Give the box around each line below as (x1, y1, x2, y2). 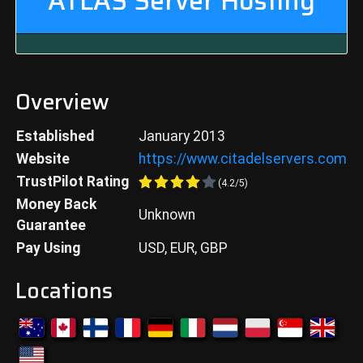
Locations (15, 274, 113, 308)
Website (15, 151, 70, 167)
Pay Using (15, 240, 80, 256)
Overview (15, 85, 109, 119)
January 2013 (138, 128, 225, 144)
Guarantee (15, 217, 86, 233)
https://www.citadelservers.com (138, 151, 347, 167)
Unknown (138, 207, 195, 223)
